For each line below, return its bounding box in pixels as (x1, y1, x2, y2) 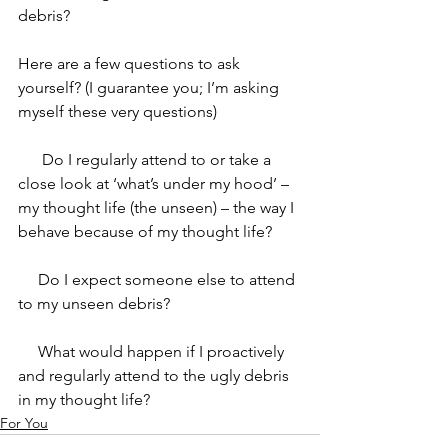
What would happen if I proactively (18, 341, 38, 361)
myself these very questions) (18, 101, 217, 121)
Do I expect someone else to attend (18, 269, 38, 289)
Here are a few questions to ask (18, 53, 244, 73)
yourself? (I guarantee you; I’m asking (18, 77, 283, 97)
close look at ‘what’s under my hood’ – (18, 173, 293, 193)
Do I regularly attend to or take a (18, 149, 42, 169)
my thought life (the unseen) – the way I (18, 197, 298, 217)
